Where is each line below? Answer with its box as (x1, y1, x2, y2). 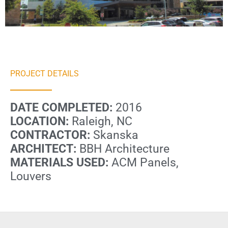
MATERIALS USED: (10, 155, 108, 169)
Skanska (90, 128, 138, 142)
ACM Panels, (108, 155, 179, 169)
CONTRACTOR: (10, 128, 90, 142)
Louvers (10, 169, 51, 183)
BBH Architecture (79, 141, 169, 156)
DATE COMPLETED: (10, 100, 112, 115)
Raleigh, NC (69, 114, 132, 128)
